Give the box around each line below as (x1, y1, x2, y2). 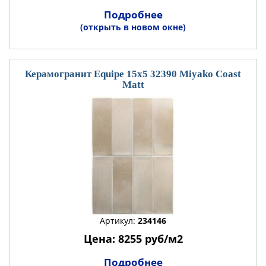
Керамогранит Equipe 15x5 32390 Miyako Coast (25, 68, 241, 80)
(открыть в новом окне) (80, 21, 186, 33)
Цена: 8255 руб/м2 (83, 232, 183, 246)
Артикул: (100, 215, 138, 226)
